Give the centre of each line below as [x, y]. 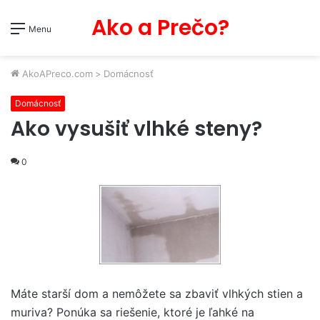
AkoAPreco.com [56, 74]
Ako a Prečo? [160, 28]
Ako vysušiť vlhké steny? [136, 129]
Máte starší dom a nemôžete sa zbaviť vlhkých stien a [157, 294]
